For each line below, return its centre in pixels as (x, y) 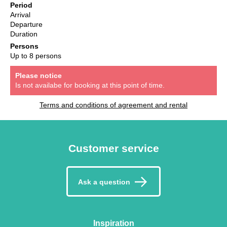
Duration (24, 34)
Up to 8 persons (36, 55)
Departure (26, 24)
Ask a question (104, 182)
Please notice (39, 75)
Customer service (113, 148)
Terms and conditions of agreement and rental (113, 105)
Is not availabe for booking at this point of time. (90, 85)
